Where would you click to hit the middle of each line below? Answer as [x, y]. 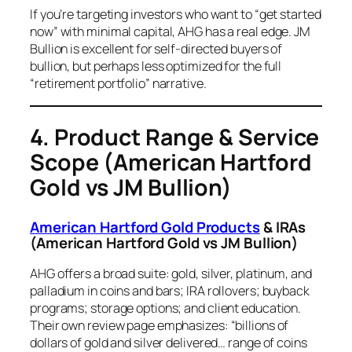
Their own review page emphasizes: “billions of [159, 326]
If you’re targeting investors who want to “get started [176, 15]
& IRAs [283, 227]
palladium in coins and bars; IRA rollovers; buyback [170, 291]
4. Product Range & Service [175, 137]
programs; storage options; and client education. [166, 308]
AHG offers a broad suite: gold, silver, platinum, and [171, 274]
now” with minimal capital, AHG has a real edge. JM [170, 32]
